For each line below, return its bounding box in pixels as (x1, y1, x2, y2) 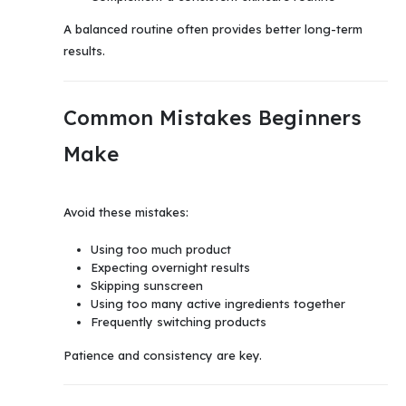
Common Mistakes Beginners (63, 105, 362, 131)
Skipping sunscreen (90, 277, 203, 293)
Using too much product (90, 241, 231, 256)
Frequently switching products (90, 314, 266, 329)
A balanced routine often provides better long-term (63, 22, 362, 37)
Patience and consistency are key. (63, 347, 262, 362)
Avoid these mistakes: (63, 205, 188, 220)
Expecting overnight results (90, 259, 250, 275)
